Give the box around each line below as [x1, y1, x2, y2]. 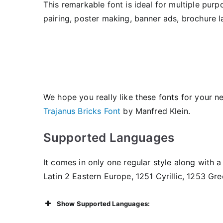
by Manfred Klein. [120, 106, 191, 116]
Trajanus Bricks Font [43, 106, 121, 116]
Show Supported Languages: [57, 200, 150, 208]
